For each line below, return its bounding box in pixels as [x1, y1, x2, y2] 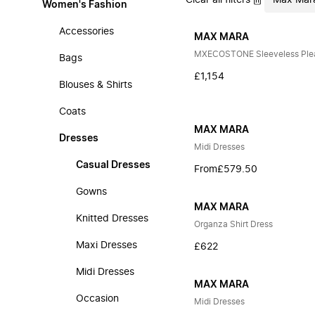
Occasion [76, 294, 119, 304]
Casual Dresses [76, 160, 150, 170]
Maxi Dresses [76, 240, 137, 250]
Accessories [59, 27, 114, 37]
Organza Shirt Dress [194, 220, 274, 229]
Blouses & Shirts [59, 80, 132, 90]
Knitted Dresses [76, 214, 148, 224]
